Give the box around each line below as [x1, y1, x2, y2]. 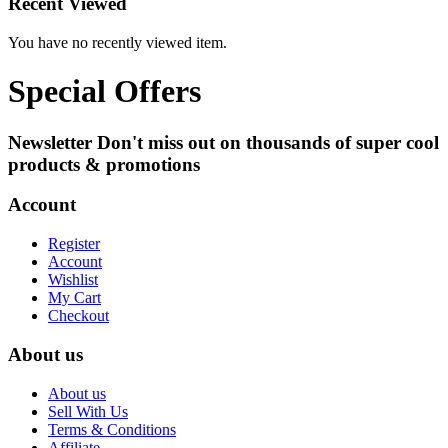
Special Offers [8, 73, 201, 110]
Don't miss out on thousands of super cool [97, 131, 439, 153]
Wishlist [48, 271, 98, 289]
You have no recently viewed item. [8, 33, 227, 51]
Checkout [48, 307, 109, 325]
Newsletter [8, 131, 92, 153]
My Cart [48, 289, 101, 307]
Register [48, 235, 100, 253]
